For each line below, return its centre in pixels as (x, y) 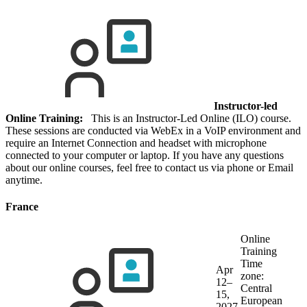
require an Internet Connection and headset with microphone (136, 143)
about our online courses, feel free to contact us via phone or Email (149, 167)
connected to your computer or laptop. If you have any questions (145, 155)
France (22, 207)
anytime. (24, 180)
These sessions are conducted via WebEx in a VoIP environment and (153, 130)
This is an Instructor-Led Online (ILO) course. (187, 118)
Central (256, 288)
